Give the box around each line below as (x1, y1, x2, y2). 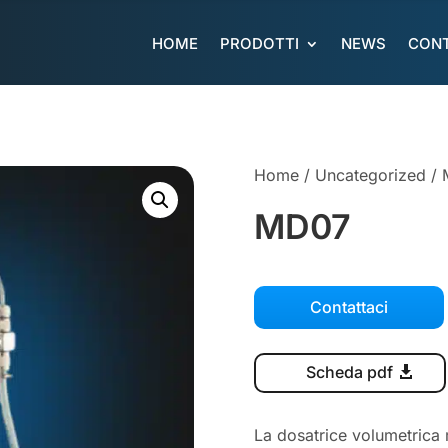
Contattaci (309, 297, 388, 318)
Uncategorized (314, 164, 426, 185)
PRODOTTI (220, 34, 300, 53)
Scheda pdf (306, 362, 394, 383)
